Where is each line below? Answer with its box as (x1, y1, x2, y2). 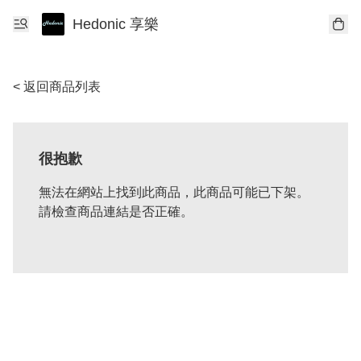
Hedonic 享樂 (73, 16, 159, 32)
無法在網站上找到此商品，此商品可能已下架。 (39, 185, 309, 199)
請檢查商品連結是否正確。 (39, 205, 193, 218)
